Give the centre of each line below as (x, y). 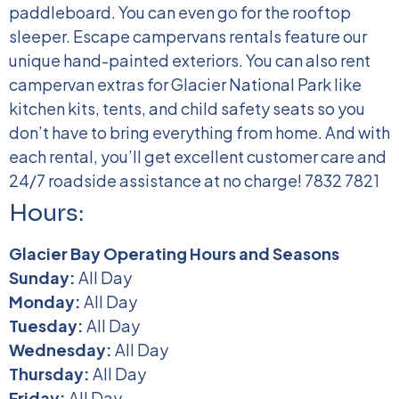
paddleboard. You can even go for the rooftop (180, 12)
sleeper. (40, 36)
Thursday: (51, 374)
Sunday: (44, 277)
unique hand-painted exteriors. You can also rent (190, 60)
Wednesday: (62, 350)
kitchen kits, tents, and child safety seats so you (187, 108)
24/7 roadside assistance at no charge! (155, 180)
